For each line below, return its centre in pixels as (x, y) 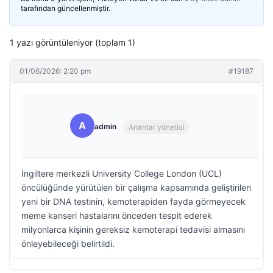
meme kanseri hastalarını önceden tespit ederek (117, 215)
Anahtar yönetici (157, 127)
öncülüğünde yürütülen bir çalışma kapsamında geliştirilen (136, 187)
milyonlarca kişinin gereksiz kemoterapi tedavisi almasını (133, 229)
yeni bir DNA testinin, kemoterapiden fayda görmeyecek (133, 201)
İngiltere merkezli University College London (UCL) (122, 173)
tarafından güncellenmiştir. (66, 8)
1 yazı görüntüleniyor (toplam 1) (73, 42)
